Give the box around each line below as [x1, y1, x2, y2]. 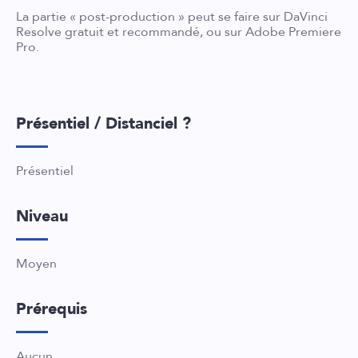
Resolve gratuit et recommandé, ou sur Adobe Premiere [16, 22, 341, 41]
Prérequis [16, 297, 87, 320]
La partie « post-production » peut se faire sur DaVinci [16, 7, 328, 26]
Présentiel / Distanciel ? [16, 112, 191, 134]
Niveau [16, 205, 68, 227]
